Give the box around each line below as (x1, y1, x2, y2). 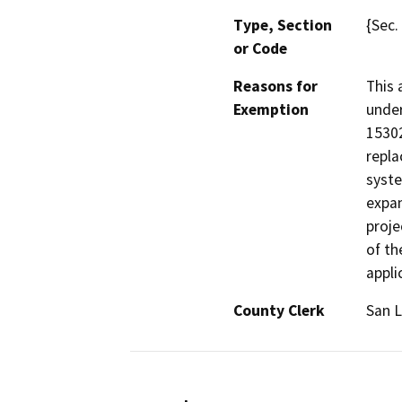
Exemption (233, 100, 309, 120)
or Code (233, 39, 287, 59)
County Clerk (233, 301, 325, 321)
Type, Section (233, 15, 332, 36)
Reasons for (233, 76, 318, 97)
